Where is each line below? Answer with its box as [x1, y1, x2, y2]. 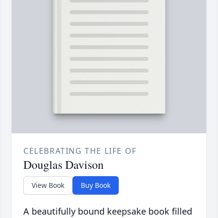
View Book [32, 181, 64, 190]
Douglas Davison [23, 157, 104, 173]
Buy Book [81, 181, 110, 190]
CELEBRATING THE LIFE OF [23, 145, 137, 157]
